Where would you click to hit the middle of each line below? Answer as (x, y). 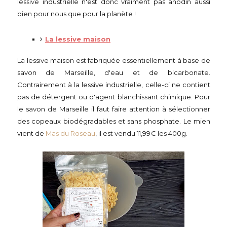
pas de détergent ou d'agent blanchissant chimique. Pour (114, 97)
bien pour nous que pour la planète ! (77, 14)
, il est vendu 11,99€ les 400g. (142, 133)
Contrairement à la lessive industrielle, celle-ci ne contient (114, 85)
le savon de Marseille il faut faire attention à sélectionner (114, 109)
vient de (31, 133)
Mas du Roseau (70, 133)
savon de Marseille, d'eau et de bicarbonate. (114, 72)
